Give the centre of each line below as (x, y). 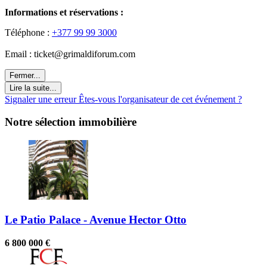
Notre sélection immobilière (71, 122)
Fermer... (25, 75)
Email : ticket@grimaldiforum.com (70, 54)
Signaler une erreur (42, 99)
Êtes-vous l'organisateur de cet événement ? (160, 99)
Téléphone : (28, 32)
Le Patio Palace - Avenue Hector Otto (96, 219)
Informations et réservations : (64, 12)
